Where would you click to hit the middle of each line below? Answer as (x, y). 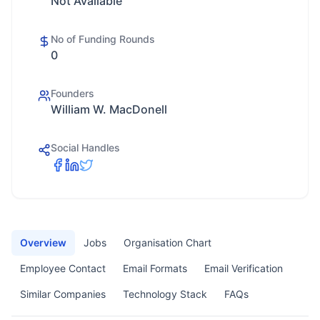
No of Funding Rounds (103, 39)
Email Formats (155, 268)
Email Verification (244, 268)
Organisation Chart (167, 242)
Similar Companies (63, 294)
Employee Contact (63, 268)
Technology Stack (165, 294)
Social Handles (85, 147)
